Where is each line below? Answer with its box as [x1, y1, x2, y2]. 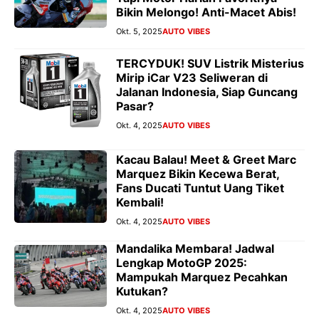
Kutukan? [116, 284, 168, 299]
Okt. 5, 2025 [116, 26, 162, 37]
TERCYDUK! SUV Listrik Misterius [116, 56, 304, 70]
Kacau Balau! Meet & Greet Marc [116, 152, 296, 167]
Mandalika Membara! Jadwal [116, 241, 274, 256]
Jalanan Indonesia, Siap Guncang [116, 84, 298, 99]
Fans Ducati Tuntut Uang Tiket [116, 180, 284, 195]
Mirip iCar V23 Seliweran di [116, 70, 268, 85]
